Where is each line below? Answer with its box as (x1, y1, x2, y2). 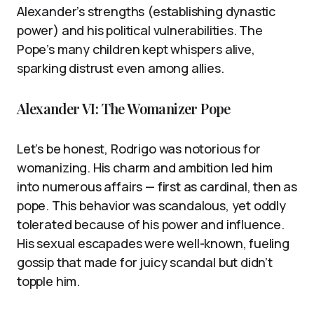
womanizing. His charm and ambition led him (17, 159, 273, 177)
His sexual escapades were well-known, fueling (17, 235, 289, 252)
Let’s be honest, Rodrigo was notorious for (17, 140, 261, 158)
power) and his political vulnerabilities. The (17, 22, 263, 39)
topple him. (17, 273, 81, 290)
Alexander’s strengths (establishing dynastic (17, 3, 276, 20)
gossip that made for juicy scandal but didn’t (17, 254, 273, 271)
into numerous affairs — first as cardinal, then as (17, 178, 298, 196)
